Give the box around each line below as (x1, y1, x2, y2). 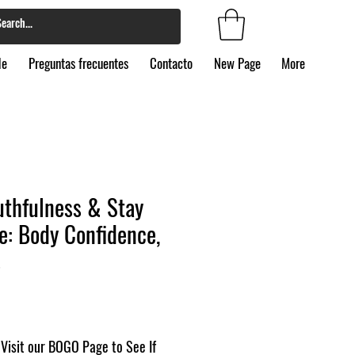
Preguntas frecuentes (28, 53, 128, 74)
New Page (213, 53, 261, 74)
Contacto (149, 53, 193, 74)
